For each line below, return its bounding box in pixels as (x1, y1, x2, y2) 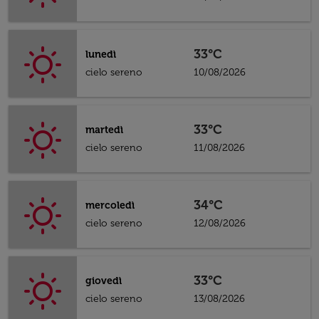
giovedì (85, 275, 122, 287)
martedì (85, 124, 123, 136)
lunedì (85, 48, 116, 61)
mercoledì (85, 199, 135, 211)
